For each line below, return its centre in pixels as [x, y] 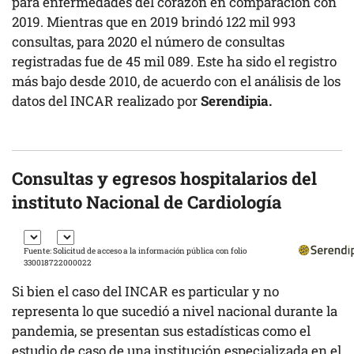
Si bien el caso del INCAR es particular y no [145, 291]
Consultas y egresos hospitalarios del [164, 178]
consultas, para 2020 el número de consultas [148, 41]
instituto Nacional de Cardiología [147, 201]
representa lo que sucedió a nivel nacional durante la [175, 311]
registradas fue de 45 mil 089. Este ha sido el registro [174, 61]
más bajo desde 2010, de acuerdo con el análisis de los [176, 81]
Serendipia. [235, 100]
